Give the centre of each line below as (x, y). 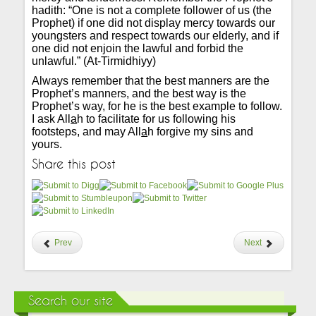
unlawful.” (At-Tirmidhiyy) (94, 61)
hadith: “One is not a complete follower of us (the (152, 10)
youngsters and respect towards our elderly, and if (156, 36)
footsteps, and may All (87, 132)
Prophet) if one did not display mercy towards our (154, 23)
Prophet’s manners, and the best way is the (139, 93)
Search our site (71, 302)
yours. (47, 144)
